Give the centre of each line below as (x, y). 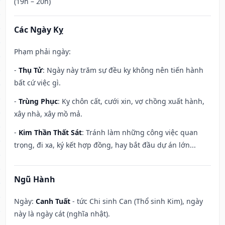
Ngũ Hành (35, 180)
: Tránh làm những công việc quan (140, 133)
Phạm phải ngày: (42, 52)
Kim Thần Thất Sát (50, 133)
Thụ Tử (31, 70)
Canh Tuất (53, 201)
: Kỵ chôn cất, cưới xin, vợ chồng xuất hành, (131, 101)
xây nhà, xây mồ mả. (48, 114)
